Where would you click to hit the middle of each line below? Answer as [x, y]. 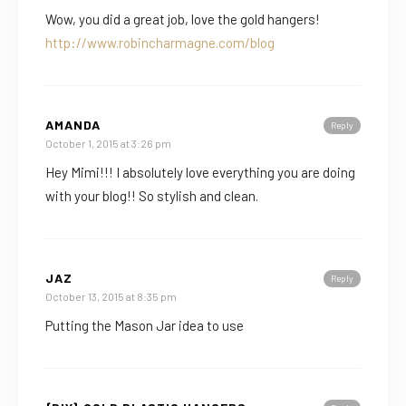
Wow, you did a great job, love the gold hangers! [183, 19]
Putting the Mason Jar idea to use [145, 325]
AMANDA [73, 124]
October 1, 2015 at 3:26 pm [108, 143]
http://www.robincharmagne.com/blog [160, 42]
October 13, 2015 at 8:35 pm [111, 296]
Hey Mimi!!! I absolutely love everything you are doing [200, 172]
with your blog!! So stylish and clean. [152, 195]
